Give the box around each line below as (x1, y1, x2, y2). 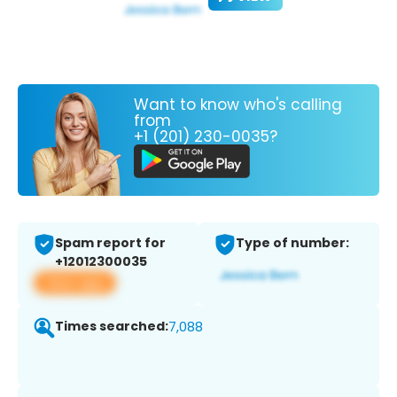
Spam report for (55, 234, 166, 253)
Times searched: (55, 317, 168, 336)
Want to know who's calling (134, 93, 342, 115)
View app (44, 273, 105, 292)
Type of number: (236, 234, 349, 253)
